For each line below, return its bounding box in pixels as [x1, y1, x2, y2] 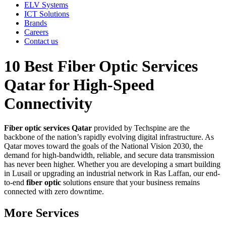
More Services [4, 206, 79, 220]
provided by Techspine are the [92, 124, 190, 133]
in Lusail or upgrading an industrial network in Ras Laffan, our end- [4, 169, 220, 178]
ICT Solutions [24, 10, 69, 19]
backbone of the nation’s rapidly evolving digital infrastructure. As [4, 133, 214, 142]
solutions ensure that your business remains [61, 178, 200, 187]
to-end [4, 178, 26, 187]
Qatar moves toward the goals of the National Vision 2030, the [4, 142, 203, 151]
